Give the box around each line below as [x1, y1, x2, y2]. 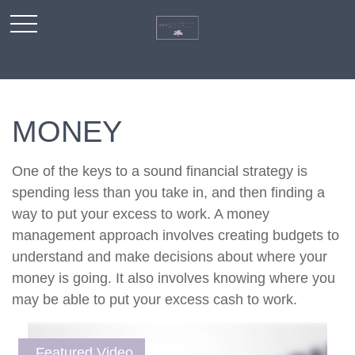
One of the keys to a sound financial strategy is [12, 163, 307, 179]
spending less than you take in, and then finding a [12, 185, 325, 200]
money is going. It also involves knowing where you [12, 270, 335, 286]
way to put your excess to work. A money [12, 206, 269, 222]
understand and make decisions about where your [12, 249, 327, 265]
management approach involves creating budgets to [12, 227, 339, 243]
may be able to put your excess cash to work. [12, 292, 297, 307]
